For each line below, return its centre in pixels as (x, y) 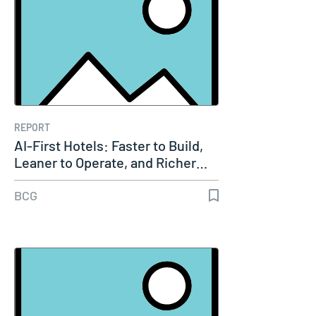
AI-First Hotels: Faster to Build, (109, 145)
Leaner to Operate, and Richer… (111, 162)
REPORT (32, 127)
